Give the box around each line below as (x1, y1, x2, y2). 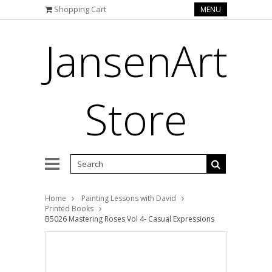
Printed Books (45, 203, 93, 214)
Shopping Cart (54, 4, 106, 15)
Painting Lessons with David (81, 193, 176, 203)
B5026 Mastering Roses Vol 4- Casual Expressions (45, 214, 214, 224)
